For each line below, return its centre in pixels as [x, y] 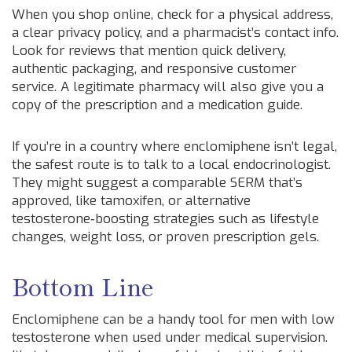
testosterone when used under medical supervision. [170, 337]
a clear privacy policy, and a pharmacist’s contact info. [175, 33]
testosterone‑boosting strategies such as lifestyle [165, 219]
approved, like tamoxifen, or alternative [131, 201]
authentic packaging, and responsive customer [154, 69]
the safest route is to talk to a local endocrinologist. [171, 165]
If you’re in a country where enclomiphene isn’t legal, [174, 147]
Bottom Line [83, 286]
